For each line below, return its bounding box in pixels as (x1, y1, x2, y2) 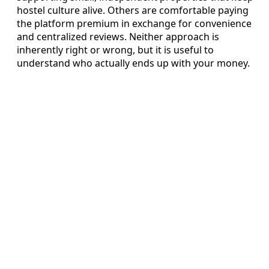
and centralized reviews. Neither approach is (17, 30, 219, 44)
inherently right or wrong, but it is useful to (17, 43, 214, 57)
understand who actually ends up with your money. (17, 56, 250, 70)
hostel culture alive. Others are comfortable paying (17, 4, 249, 17)
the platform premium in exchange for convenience (17, 17, 252, 31)
